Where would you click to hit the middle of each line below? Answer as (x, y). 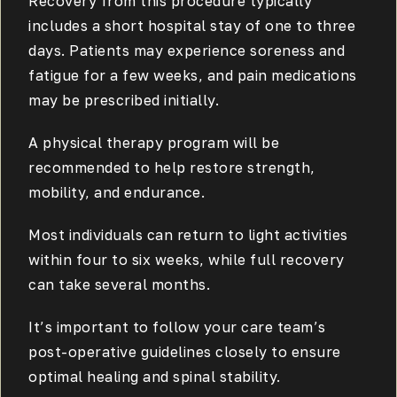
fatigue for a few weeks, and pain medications (193, 75)
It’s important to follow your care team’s (177, 327)
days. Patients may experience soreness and (187, 50)
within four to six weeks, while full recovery (187, 259)
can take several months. (120, 284)
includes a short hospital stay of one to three (192, 25)
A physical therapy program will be (154, 142)
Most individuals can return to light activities (188, 234)
